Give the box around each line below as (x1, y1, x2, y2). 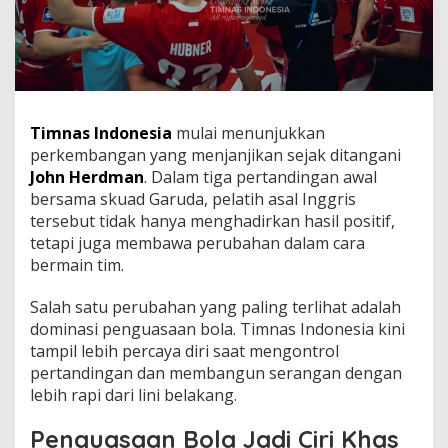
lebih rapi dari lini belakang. (30, 383, 237, 406)
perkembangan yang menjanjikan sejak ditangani (30, 143, 401, 166)
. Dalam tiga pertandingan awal (144, 165, 377, 188)
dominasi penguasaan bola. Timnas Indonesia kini (30, 317, 405, 340)
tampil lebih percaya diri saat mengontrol (30, 339, 339, 362)
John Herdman (30, 165, 144, 188)
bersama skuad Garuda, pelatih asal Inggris (30, 187, 356, 210)
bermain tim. (30, 253, 124, 276)
